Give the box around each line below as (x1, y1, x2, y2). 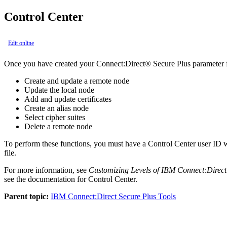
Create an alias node (24, 103, 89, 112)
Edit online (8, 39, 34, 47)
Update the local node (24, 85, 94, 94)
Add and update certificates (24, 94, 111, 103)
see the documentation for (4, 174, 88, 183)
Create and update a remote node (24, 76, 129, 85)
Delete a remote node (24, 122, 92, 131)
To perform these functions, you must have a (4, 139, 148, 148)
